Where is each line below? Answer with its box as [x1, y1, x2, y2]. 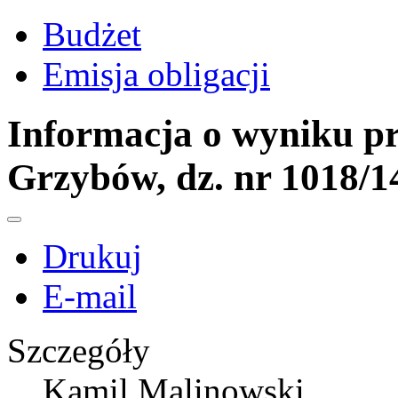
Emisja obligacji [43, 55, 270, 94]
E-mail [43, 277, 137, 316]
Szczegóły [7, 331, 150, 370]
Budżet [43, 15, 141, 54]
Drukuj [43, 237, 142, 276]
